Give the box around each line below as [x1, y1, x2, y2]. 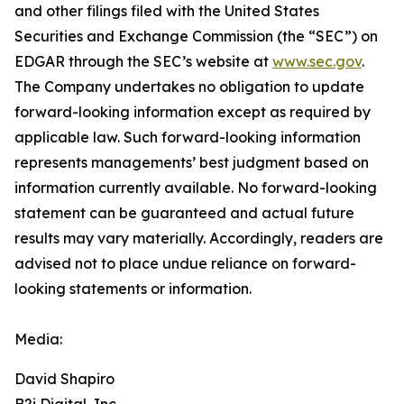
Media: [14, 330, 62, 348]
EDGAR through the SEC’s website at [14, 52, 272, 70]
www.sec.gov [272, 52, 362, 70]
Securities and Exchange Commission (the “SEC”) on [14, 27, 378, 45]
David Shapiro [14, 370, 115, 388]
